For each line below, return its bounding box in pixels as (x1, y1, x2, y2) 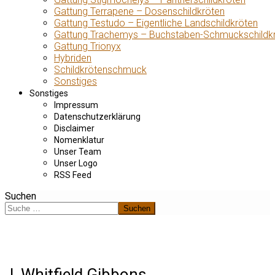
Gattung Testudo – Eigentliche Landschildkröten (54, 17, 258, 29)
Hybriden (54, 52, 91, 64)
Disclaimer (54, 123, 95, 133)
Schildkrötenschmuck (54, 64, 147, 76)
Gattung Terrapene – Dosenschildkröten (54, 6, 225, 17)
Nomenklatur (54, 135, 104, 145)
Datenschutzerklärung (54, 112, 141, 122)
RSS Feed (54, 170, 91, 180)
